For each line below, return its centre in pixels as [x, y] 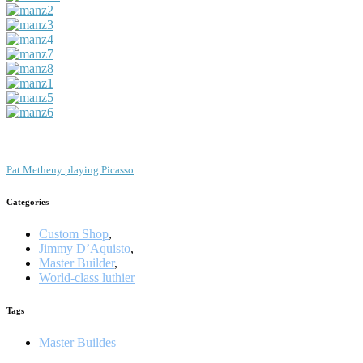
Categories [28, 201]
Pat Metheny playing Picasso [70, 169]
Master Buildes [77, 342]
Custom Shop [74, 233]
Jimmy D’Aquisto [85, 248]
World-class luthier [87, 277]
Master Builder [77, 263]
